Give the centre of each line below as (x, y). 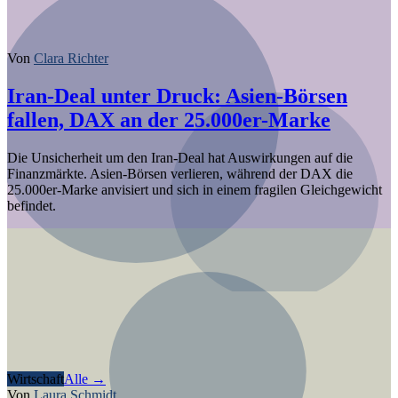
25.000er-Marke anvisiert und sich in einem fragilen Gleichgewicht (195, 189)
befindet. (32, 205)
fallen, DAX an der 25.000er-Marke (169, 119)
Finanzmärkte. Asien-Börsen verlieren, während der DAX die (180, 173)
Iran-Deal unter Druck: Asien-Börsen (177, 96)
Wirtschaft (36, 378)
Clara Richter (71, 59)
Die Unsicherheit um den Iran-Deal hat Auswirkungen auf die (180, 157)
